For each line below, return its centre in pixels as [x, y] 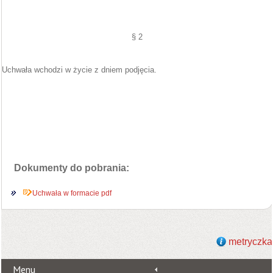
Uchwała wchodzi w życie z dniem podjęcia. [79, 70]
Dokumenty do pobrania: [72, 168]
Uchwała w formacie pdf [72, 193]
